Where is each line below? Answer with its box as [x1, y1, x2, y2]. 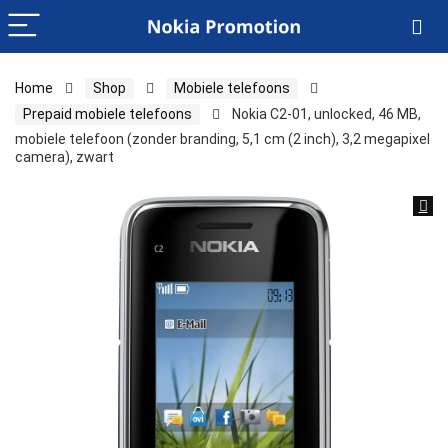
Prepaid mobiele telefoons [23, 106, 192, 122]
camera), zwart [15, 149, 114, 165]
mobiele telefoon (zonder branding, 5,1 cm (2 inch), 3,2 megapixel [15, 131, 430, 147]
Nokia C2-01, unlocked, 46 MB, [232, 106, 421, 122]
